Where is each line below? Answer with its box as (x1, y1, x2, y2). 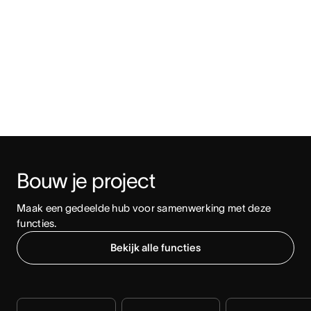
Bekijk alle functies (110, 242, 201, 254)
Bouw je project (17, 169, 155, 193)
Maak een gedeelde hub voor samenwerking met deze (17, 202, 271, 215)
